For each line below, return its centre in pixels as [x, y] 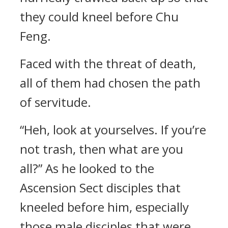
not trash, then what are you [102, 149]
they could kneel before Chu [99, 17]
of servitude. [55, 102]
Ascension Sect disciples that [100, 188]
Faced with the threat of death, [108, 63]
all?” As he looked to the [87, 168]
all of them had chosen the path [110, 83]
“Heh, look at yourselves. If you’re [113, 130]
